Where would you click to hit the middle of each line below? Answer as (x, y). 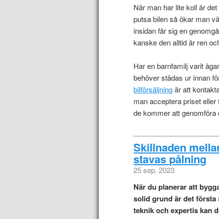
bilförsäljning (153, 89)
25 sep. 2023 (154, 170)
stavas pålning (170, 159)
